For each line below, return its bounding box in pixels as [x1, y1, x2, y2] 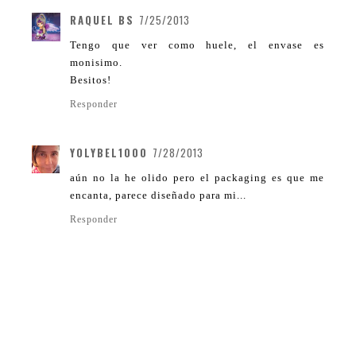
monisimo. [70, 56, 122, 68]
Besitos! [70, 73, 111, 86]
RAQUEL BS [70, 11, 134, 28]
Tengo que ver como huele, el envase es [70, 38, 324, 51]
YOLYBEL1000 [70, 144, 148, 161]
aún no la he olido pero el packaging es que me [70, 171, 324, 184]
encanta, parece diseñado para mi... [70, 188, 246, 201]
